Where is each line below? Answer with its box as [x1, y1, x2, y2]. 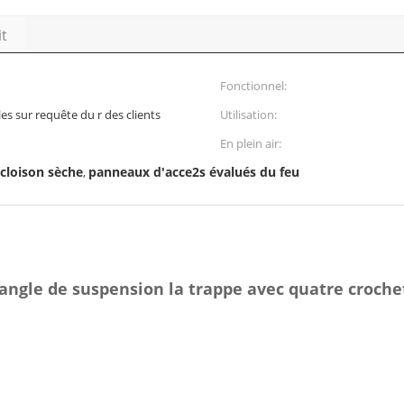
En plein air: [220, 135, 281, 151]
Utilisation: [220, 106, 277, 123]
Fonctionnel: [220, 78, 287, 94]
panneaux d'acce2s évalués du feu [88, 163, 299, 180]
